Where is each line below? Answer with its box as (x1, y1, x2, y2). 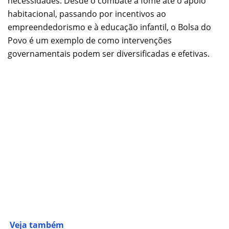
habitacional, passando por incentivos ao (8, 8, 166, 20)
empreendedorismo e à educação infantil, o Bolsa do (8, 21, 211, 33)
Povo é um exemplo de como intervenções (8, 35, 172, 47)
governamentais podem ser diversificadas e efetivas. (8, 48, 210, 60)
